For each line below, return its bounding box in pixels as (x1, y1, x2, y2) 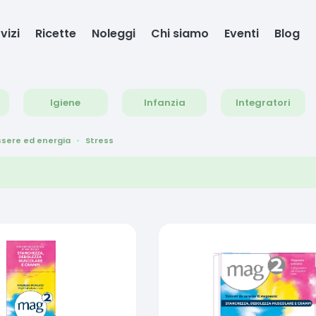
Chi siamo (151, 25, 209, 42)
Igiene (50, 96, 81, 109)
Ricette (35, 25, 77, 42)
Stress (85, 134, 114, 146)
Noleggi (92, 25, 136, 42)
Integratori (236, 96, 291, 109)
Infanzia (143, 96, 186, 109)
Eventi (224, 25, 260, 42)
